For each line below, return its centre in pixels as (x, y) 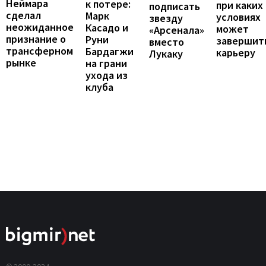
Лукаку (166, 54)
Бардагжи (110, 52)
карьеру (236, 53)
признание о (36, 39)
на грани (106, 64)
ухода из (107, 75)
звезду (166, 18)
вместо (167, 42)
